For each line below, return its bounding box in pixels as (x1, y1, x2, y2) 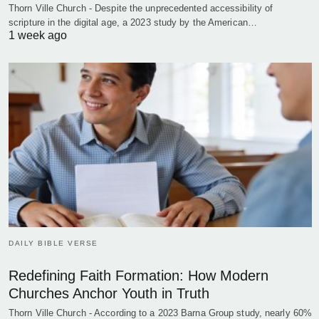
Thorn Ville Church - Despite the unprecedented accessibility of (9, 2, 273, 14)
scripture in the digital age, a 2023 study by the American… (9, 16, 257, 28)
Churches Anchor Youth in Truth (9, 286, 209, 302)
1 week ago (9, 28, 67, 41)
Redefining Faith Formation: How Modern (9, 268, 268, 284)
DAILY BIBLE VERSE (9, 239, 98, 248)
